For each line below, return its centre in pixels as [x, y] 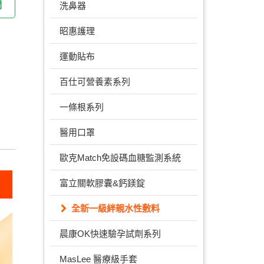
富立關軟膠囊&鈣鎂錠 [102, 183]
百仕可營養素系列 [95, 82]
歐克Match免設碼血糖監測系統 [120, 158]
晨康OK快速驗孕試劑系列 [110, 234]
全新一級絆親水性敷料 [115, 209]
